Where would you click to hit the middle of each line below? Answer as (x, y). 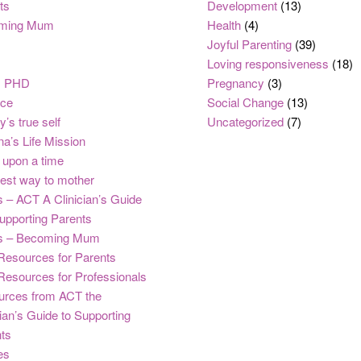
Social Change (246, 102)
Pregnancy (236, 82)
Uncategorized (246, 121)
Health (224, 24)
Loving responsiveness (268, 63)
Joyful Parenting (250, 44)
